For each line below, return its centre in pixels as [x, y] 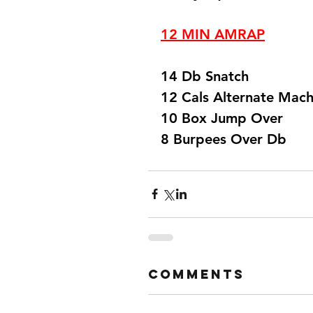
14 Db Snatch [205, 76]
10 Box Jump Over [224, 118]
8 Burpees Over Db [228, 139]
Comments [196, 274]
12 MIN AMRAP [213, 34]
